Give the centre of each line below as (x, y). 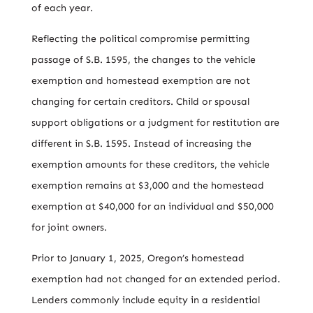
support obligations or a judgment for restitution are (155, 123)
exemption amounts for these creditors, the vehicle (150, 165)
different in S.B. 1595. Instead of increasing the (141, 144)
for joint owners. (69, 227)
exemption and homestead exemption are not (140, 81)
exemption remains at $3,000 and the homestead (147, 185)
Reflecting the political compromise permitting (140, 39)
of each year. (62, 8)
